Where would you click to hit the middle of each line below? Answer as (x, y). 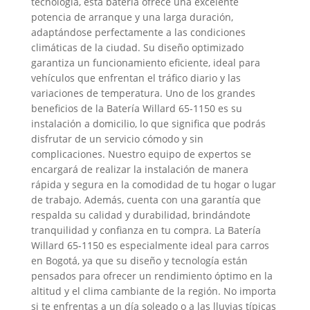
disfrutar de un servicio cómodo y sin (117, 139)
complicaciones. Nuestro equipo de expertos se (141, 154)
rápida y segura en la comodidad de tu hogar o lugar (153, 184)
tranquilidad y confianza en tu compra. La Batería (146, 230)
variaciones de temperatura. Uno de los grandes (143, 93)
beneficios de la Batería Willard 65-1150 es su (136, 108)
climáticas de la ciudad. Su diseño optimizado (137, 47)
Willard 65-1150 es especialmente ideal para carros (150, 245)
